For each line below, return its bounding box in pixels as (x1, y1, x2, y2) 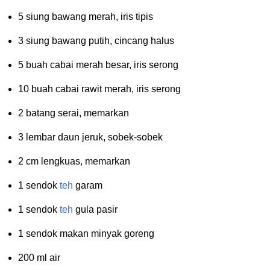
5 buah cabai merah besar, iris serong (18, 60, 178, 71)
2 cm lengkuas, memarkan (18, 156, 130, 167)
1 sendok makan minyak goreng (18, 228, 154, 239)
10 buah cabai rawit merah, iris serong (18, 84, 181, 95)
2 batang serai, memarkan (18, 108, 129, 119)
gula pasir (73, 204, 118, 215)
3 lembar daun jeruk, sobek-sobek (18, 132, 163, 143)
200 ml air (18, 253, 60, 263)
